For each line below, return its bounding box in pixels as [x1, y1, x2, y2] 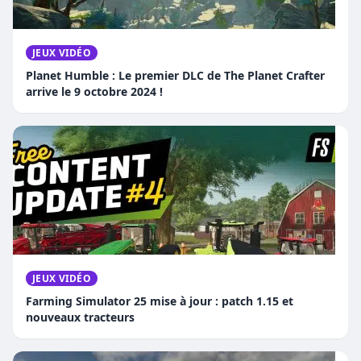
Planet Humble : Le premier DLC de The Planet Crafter [26, 68, 325, 83]
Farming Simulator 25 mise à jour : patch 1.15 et [26, 294, 293, 309]
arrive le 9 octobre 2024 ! [26, 85, 163, 99]
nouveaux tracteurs [26, 310, 135, 325]
